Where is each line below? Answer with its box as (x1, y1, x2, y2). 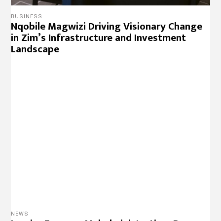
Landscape (11, 40, 60, 58)
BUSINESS (11, 13, 43, 20)
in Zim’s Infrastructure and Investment (11, 29, 186, 46)
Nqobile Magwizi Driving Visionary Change (11, 17, 203, 35)
